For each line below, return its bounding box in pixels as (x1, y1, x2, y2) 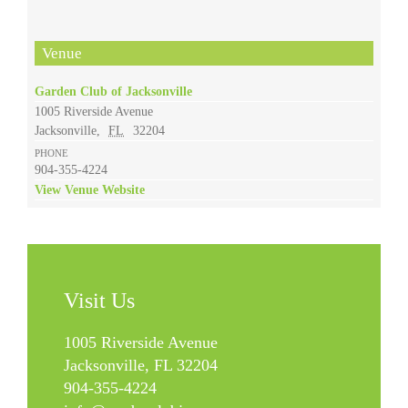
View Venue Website (34, 183, 145, 198)
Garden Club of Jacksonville (34, 85, 192, 99)
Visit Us (64, 289, 135, 313)
